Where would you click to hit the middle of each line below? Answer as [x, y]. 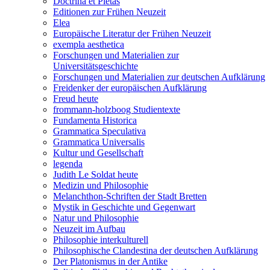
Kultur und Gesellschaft [98, 153]
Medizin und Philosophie [101, 186]
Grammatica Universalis [99, 142]
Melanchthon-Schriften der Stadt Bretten [130, 196]
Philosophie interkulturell [101, 240]
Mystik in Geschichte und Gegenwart [124, 207]
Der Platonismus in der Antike [110, 262]
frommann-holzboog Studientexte [117, 110]
